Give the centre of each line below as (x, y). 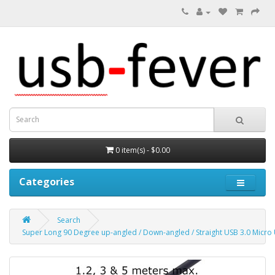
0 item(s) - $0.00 (142, 150)
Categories (47, 181)
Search (69, 220)
